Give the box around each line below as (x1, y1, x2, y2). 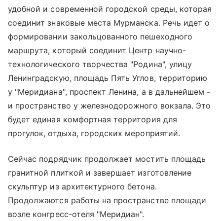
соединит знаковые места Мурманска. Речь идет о (8, 17, 210, 28)
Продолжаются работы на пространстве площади (8, 195, 207, 205)
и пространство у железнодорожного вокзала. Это (8, 100, 211, 110)
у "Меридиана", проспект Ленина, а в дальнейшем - (8, 86, 211, 97)
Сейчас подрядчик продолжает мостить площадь (8, 153, 206, 164)
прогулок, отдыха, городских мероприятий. (8, 128, 180, 138)
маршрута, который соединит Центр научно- (8, 45, 186, 55)
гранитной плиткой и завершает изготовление (8, 167, 192, 178)
